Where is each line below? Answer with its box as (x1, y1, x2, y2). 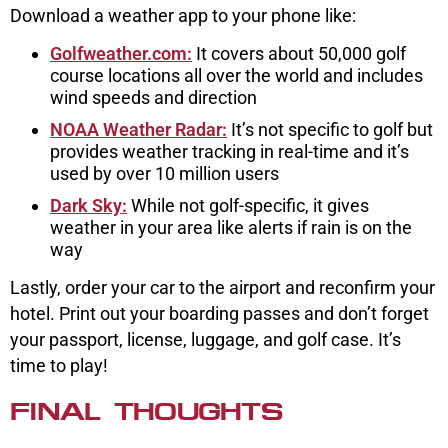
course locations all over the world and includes (50, 64, 423, 86)
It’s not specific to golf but (227, 118, 433, 140)
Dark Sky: (50, 194, 127, 216)
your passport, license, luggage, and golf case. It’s (10, 328, 401, 350)
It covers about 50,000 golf (192, 42, 406, 64)
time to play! (10, 354, 112, 376)
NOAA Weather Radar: (50, 118, 227, 140)
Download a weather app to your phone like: (10, 4, 356, 26)
